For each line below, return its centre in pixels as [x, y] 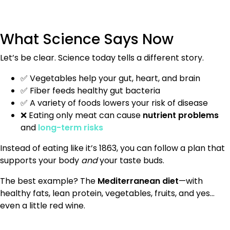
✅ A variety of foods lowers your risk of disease [114, 103]
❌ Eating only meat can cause [82, 115]
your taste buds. [131, 160]
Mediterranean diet [138, 181]
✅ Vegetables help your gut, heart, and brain [110, 78]
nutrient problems [181, 115]
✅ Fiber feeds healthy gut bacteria [90, 90]
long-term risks [71, 127]
